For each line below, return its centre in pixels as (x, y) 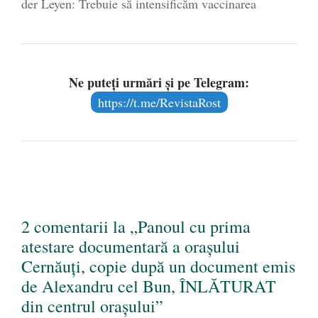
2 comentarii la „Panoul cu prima (136, 227)
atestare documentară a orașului (131, 247)
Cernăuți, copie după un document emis (158, 267)
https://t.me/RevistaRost (159, 103)
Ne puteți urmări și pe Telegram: (159, 83)
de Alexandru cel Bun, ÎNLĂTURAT (149, 286)
